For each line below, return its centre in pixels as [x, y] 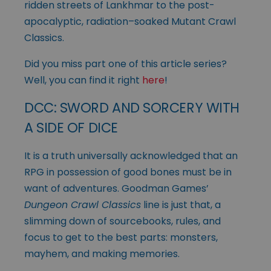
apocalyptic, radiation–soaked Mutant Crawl [130, 21]
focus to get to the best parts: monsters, [121, 237]
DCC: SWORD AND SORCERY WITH [132, 107]
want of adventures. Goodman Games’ [116, 188]
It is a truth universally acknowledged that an [131, 155]
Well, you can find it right [83, 80]
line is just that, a [181, 204]
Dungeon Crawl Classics [83, 204]
